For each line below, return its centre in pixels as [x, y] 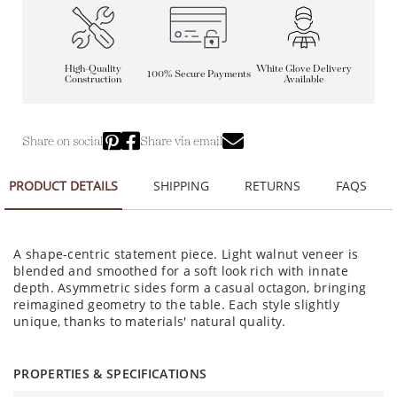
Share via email [181, 140]
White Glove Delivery [304, 69]
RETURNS [272, 185]
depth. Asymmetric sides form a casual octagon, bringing [190, 287]
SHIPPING [181, 185]
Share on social [62, 140]
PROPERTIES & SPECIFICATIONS [110, 373]
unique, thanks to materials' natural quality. [150, 321]
